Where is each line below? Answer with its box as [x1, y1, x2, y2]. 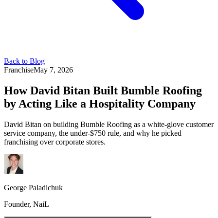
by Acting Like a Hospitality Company [4, 97, 196, 110]
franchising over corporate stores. [4, 137, 106, 146]
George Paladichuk [4, 183, 63, 192]
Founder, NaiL [4, 200, 49, 208]
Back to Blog [4, 57, 45, 65]
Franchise [4, 66, 34, 74]
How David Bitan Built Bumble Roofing [4, 84, 202, 97]
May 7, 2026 [34, 66, 73, 74]
